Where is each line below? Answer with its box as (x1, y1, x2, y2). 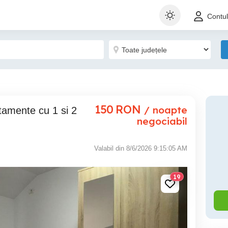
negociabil (137, 115, 187, 127)
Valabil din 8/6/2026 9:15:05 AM (94, 145, 187, 152)
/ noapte (144, 104, 187, 116)
